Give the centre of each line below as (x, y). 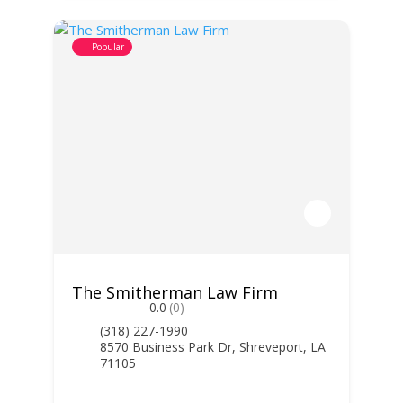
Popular (107, 47)
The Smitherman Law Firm (175, 292)
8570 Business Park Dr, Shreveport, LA (212, 347)
